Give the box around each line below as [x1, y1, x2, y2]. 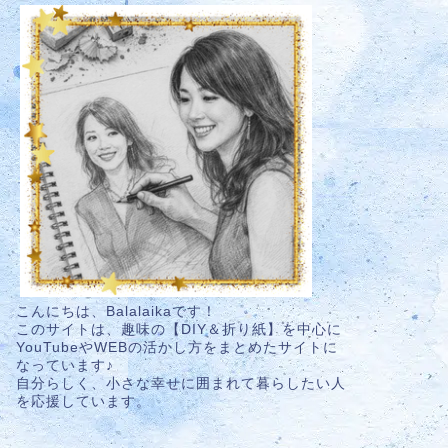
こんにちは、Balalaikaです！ [15, 304, 217, 320]
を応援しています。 [15, 394, 151, 410]
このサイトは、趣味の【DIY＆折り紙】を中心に [15, 322, 342, 338]
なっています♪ [15, 358, 114, 374]
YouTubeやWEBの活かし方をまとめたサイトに [15, 340, 338, 356]
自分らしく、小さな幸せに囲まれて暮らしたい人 [15, 376, 346, 392]
